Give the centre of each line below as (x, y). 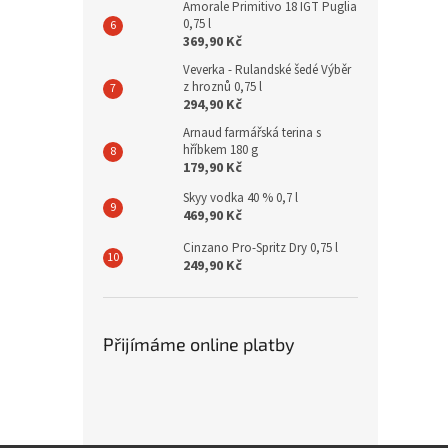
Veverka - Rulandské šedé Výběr (267, 70)
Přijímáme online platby (199, 344)
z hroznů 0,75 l (222, 87)
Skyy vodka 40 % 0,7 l (240, 198)
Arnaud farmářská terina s (252, 133)
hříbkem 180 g (220, 150)
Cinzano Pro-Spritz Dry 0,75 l (260, 248)
